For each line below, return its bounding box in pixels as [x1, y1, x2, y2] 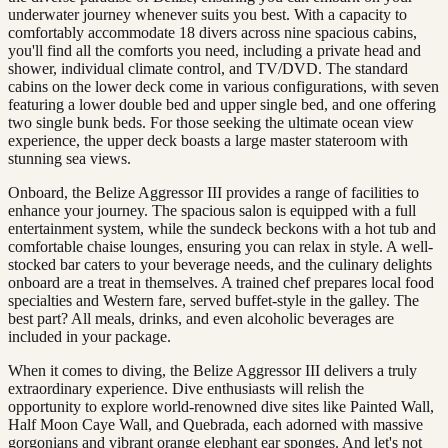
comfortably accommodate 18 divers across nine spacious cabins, [8, 23, 417, 41]
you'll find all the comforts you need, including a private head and [8, 41, 421, 59]
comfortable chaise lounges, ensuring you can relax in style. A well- [8, 237, 433, 255]
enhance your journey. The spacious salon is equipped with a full [8, 201, 416, 219]
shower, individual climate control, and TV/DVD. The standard [8, 59, 408, 77]
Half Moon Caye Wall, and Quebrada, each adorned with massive [8, 415, 423, 433]
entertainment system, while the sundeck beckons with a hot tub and [8, 219, 436, 237]
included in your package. [8, 327, 171, 345]
